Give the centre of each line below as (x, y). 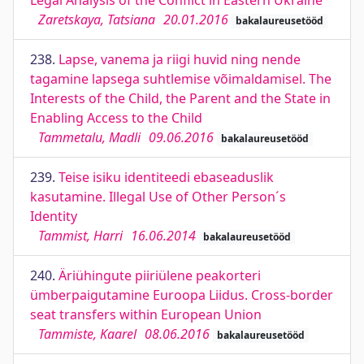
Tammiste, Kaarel (87, 334)
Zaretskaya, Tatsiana (97, 19)
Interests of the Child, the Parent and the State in (180, 98)
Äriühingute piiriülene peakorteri (160, 275)
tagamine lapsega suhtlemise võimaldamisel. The (181, 79)
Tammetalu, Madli (89, 137)
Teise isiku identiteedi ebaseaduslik (166, 177)
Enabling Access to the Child (116, 118)
